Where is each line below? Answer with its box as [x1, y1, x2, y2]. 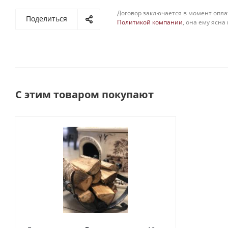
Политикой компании [117, 18, 183, 26]
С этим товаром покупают [15, 88, 154, 101]
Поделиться [26, 14, 67, 23]
